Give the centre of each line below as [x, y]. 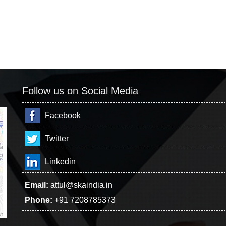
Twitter [57, 138]
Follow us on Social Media [80, 91]
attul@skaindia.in [81, 185]
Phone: [39, 200]
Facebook [63, 115]
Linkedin [60, 162]
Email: [37, 185]
